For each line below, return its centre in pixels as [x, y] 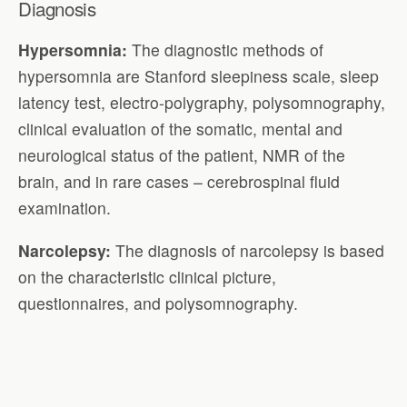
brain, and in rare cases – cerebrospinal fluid [179, 182]
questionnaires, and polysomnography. [158, 303]
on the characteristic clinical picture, [147, 276]
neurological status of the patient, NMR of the [182, 155]
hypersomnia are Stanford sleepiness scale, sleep [199, 76]
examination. [65, 208]
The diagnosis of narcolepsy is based [250, 250]
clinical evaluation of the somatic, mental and [180, 129]
